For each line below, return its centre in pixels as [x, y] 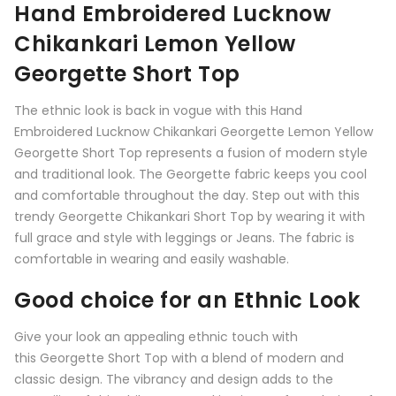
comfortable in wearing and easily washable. [152, 259]
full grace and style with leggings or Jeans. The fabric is [184, 237]
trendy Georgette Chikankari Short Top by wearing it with [190, 216]
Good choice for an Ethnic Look [187, 300]
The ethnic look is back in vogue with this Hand [158, 110]
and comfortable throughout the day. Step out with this [187, 195]
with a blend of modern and [258, 358]
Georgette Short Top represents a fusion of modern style [191, 152]
